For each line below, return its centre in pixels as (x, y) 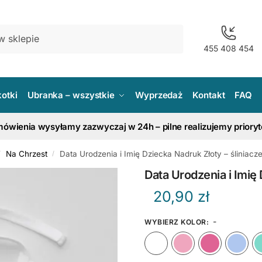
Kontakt (209, 95)
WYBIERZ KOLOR (175, 222)
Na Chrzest (26, 154)
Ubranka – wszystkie (71, 95)
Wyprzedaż (159, 95)
